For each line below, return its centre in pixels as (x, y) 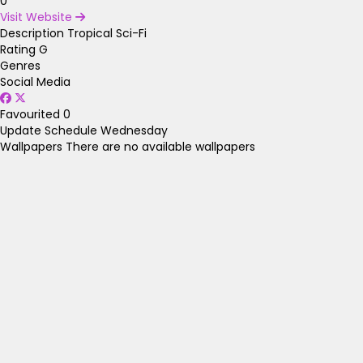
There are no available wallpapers (160, 147)
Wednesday (134, 131)
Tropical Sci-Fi (107, 34)
